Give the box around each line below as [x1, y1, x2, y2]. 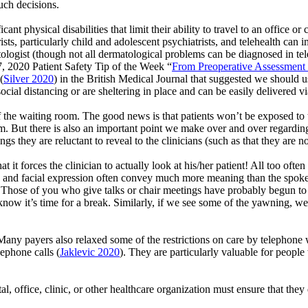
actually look [115, 159, 171, 171]
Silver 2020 [3, 72, 54, 85]
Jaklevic [60, 245, 95, 258]
